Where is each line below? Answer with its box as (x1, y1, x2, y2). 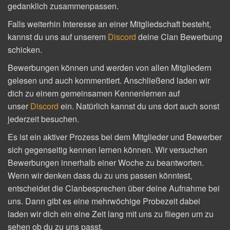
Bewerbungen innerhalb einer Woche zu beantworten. (8, 157, 204, 169)
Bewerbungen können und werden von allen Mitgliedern (8, 62, 212, 74)
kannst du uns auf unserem (8, 31, 108, 43)
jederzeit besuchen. (8, 113, 79, 125)
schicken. (8, 44, 42, 56)
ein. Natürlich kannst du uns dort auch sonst (59, 100, 219, 112)
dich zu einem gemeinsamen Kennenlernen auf (8, 87, 180, 100)
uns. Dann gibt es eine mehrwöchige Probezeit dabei (8, 195, 200, 207)
